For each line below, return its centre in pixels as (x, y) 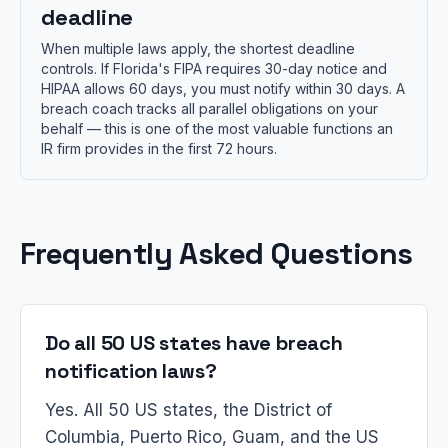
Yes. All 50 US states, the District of (188, 410)
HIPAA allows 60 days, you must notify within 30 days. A (223, 88)
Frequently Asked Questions (216, 253)
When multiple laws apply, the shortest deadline (198, 48)
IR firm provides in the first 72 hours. (159, 148)
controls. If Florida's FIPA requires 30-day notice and (214, 68)
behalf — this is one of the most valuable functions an (217, 128)
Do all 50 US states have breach (194, 343)
